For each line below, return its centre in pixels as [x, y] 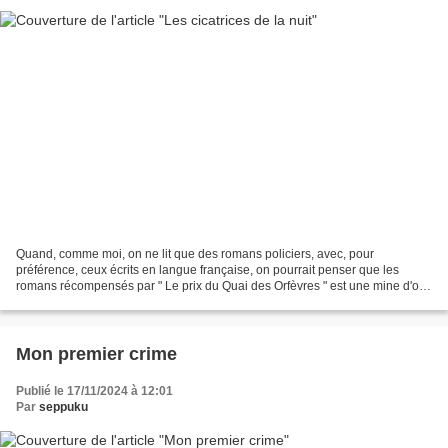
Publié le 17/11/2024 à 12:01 [94, 391]
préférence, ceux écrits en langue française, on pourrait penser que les [207, 270]
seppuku [63, 407]
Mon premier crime [96, 354]
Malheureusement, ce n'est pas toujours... [128, 302]
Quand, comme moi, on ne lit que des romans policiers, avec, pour [195, 254]
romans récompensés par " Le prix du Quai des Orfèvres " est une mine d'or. [220, 286]
